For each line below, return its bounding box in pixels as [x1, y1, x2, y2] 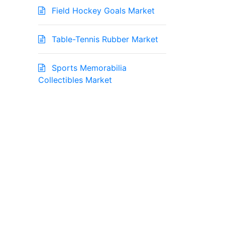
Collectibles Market [38, 75, 112, 85]
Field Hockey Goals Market [49, 6, 155, 16]
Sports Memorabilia [49, 63, 127, 73]
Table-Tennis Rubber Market [49, 34, 158, 45]
